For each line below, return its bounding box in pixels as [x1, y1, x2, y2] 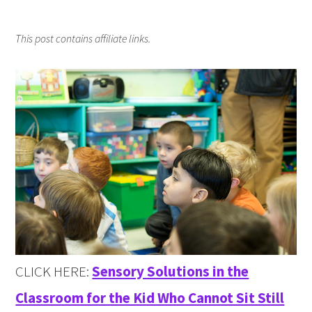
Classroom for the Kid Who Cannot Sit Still [15, 288, 285, 308]
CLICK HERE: [15, 262, 93, 281]
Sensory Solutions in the [92, 262, 249, 281]
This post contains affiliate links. [15, 32, 151, 46]
